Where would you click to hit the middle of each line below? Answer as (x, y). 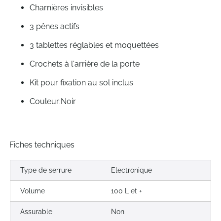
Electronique (131, 170)
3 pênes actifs (55, 27)
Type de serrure (46, 170)
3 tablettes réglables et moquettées (94, 45)
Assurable (36, 212)
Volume (33, 191)
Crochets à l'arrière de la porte (85, 64)
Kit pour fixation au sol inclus (81, 83)
